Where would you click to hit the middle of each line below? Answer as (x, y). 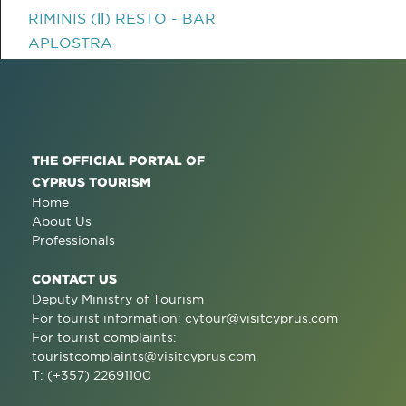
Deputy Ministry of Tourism (118, 299)
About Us (62, 221)
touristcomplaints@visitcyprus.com (144, 356)
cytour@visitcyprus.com (261, 318)
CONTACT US (74, 279)
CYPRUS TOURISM (91, 182)
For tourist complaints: (104, 337)
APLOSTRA (70, 43)
